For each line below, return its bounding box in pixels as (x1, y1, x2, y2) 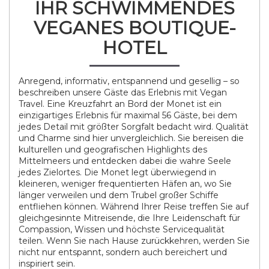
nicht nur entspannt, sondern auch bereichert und (19, 247, 227, 258)
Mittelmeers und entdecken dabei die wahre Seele (19, 156, 231, 166)
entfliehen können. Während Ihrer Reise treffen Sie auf (19, 201, 249, 212)
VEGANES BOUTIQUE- (33, 17, 236, 39)
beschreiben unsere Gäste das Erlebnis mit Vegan (19, 87, 227, 98)
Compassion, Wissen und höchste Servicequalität (19, 224, 225, 235)
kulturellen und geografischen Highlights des (19, 144, 207, 155)
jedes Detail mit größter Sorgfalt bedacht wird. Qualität (19, 121, 249, 132)
